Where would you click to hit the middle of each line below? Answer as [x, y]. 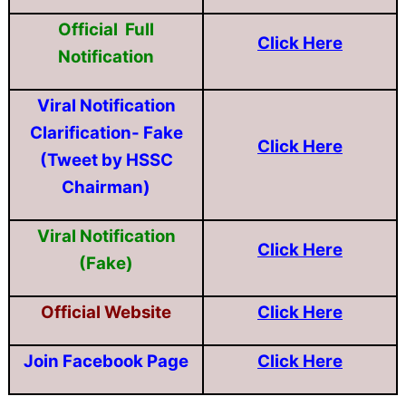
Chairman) [106, 187]
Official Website [106, 312]
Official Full [106, 29]
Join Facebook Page [106, 361]
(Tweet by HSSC [106, 159]
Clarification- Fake [106, 132]
